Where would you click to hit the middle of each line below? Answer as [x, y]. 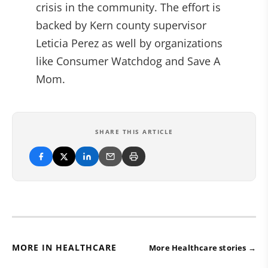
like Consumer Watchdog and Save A [128, 61]
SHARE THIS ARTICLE [134, 132]
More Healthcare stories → [202, 248]
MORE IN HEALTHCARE [64, 247]
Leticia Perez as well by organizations [129, 43]
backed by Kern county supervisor [121, 25]
